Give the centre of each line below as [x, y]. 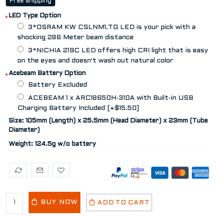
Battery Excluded [58, 85]
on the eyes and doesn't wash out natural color [95, 61]
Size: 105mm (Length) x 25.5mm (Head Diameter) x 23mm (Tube [108, 121]
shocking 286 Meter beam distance [76, 37]
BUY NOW [58, 202]
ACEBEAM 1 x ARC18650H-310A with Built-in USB [111, 98]
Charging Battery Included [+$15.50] [78, 108]
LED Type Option [35, 16]
